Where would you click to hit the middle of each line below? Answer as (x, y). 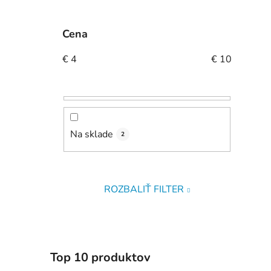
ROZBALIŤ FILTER (144, 189)
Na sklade (92, 134)
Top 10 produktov (100, 257)
